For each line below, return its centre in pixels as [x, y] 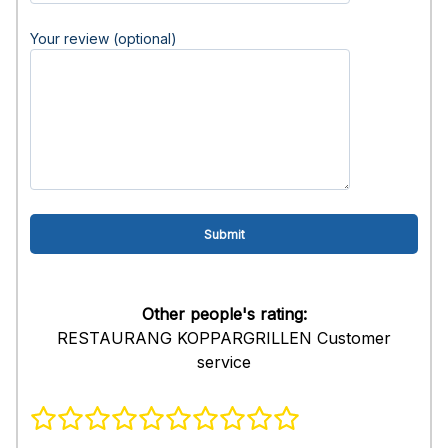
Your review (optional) [103, 38]
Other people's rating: [224, 314]
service [224, 362]
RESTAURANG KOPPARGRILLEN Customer [224, 338]
